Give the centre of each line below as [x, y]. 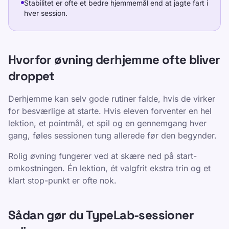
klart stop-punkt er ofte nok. [62, 180]
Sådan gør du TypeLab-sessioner [101, 215]
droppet [31, 76]
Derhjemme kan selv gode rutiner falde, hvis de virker [112, 99]
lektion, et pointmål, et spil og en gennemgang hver [107, 123]
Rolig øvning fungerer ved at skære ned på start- [102, 156]
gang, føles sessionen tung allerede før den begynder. [112, 135]
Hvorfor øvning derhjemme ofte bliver [114, 60]
